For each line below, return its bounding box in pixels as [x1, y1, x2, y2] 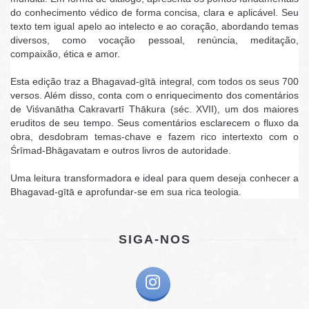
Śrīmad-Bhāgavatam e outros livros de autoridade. [10, 145, 231, 156]
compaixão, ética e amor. [10, 48, 120, 59]
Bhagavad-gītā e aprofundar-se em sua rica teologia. [10, 186, 241, 197]
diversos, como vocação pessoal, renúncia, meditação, [10, 34, 299, 46]
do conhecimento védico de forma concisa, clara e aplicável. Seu [10, 7, 299, 18]
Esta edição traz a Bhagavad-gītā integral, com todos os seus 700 [10, 76, 299, 87]
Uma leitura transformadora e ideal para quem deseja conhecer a [10, 172, 299, 183]
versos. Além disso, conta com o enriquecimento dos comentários [10, 90, 299, 101]
